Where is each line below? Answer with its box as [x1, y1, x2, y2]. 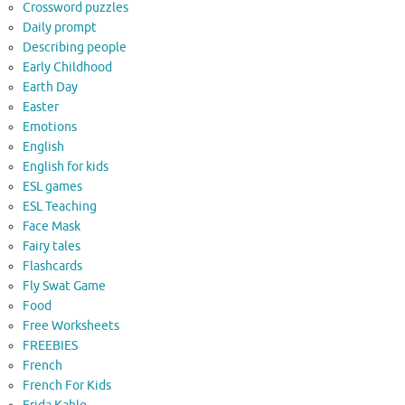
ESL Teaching [23, 199, 97, 215]
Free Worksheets [23, 318, 119, 334]
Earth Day [23, 80, 78, 96]
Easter [23, 99, 59, 116]
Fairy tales [23, 239, 80, 255]
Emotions [23, 119, 77, 136]
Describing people [23, 40, 127, 56]
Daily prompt [23, 20, 97, 36]
